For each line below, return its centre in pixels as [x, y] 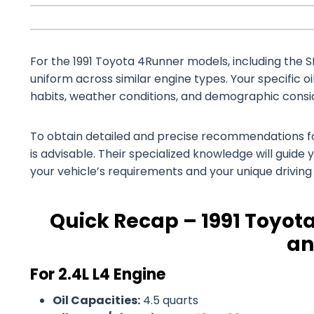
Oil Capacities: [96, 300]
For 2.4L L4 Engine [98, 274]
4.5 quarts [169, 300]
